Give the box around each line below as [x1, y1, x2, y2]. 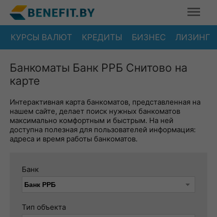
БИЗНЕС [132, 32, 166, 42]
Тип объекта [22, 202, 66, 212]
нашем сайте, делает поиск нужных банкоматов [10, 107, 180, 116]
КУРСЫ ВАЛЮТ [11, 32, 72, 42]
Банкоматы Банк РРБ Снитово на [10, 61, 187, 75]
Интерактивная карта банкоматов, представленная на [10, 97, 201, 107]
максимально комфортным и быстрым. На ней [10, 116, 173, 125]
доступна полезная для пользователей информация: [10, 125, 196, 134]
